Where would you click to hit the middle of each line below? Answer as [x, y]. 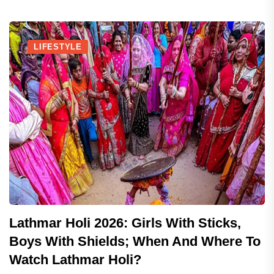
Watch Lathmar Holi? [75, 260]
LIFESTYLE [58, 47]
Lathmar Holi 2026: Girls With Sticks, [125, 223]
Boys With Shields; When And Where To [135, 241]
